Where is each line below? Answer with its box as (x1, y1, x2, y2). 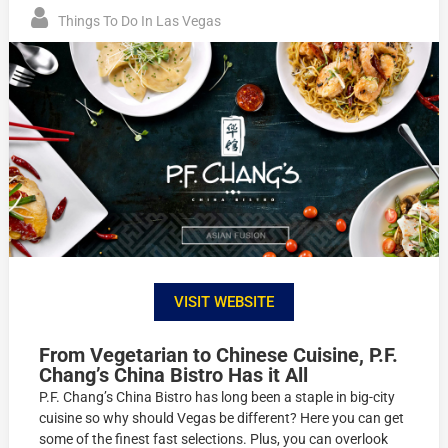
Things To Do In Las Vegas (58, 13, 222, 30)
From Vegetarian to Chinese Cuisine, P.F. (39, 342, 399, 367)
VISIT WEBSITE (174, 292, 274, 311)
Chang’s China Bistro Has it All (39, 362, 309, 387)
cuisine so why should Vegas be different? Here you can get (39, 409, 405, 426)
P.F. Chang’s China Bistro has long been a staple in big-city (39, 388, 396, 405)
